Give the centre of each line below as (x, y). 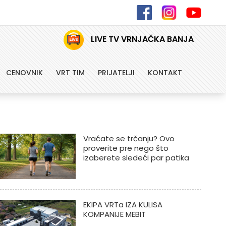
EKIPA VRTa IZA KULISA (123, 205)
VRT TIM (70, 73)
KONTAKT (165, 73)
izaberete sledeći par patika (136, 158)
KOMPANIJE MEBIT (114, 214)
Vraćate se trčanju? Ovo (129, 138)
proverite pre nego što (126, 148)
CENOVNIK (24, 73)
